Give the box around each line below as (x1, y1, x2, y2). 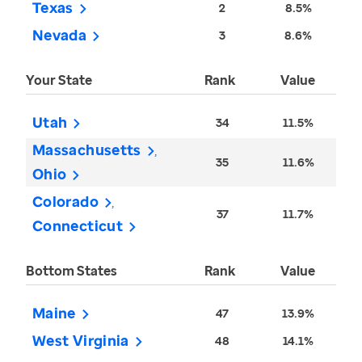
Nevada (32, 25, 87, 45)
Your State (26, 71, 92, 90)
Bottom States (26, 262, 117, 280)
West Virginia (32, 330, 129, 351)
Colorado (32, 192, 99, 212)
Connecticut (32, 216, 123, 236)
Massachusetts (32, 140, 141, 160)
